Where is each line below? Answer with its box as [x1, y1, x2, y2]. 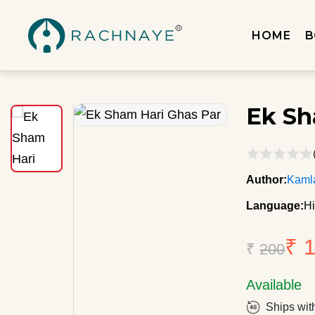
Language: [246, 200, 304, 212]
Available [246, 277, 302, 292]
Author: [246, 174, 288, 186]
